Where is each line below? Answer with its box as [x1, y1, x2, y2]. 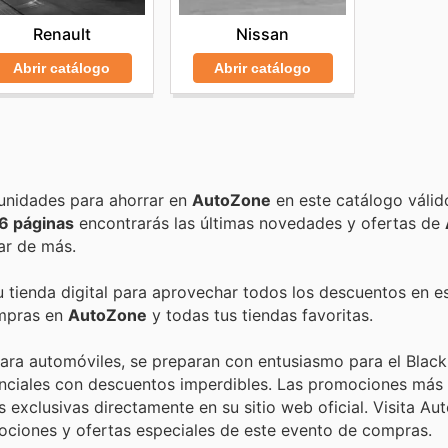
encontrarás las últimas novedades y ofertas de [74, 212, 445, 233]
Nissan [236, 24, 290, 45]
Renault [32, 24, 91, 45]
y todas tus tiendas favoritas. [147, 304, 373, 325]
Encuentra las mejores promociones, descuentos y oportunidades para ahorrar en [70, 189, 192, 210]
